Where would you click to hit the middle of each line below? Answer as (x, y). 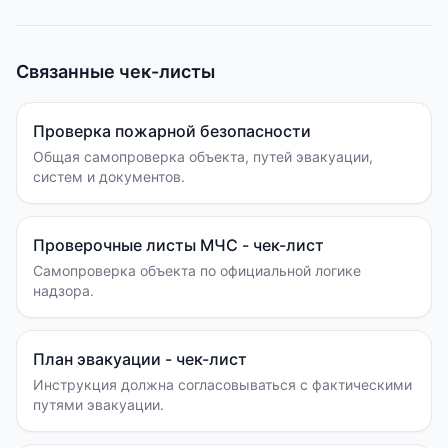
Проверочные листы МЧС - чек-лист (178, 245)
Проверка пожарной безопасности (172, 131)
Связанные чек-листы (115, 71)
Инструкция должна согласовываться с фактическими (222, 384)
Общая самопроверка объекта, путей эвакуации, (203, 156)
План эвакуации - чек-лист (140, 359)
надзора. (63, 290)
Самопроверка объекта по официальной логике (197, 270)
